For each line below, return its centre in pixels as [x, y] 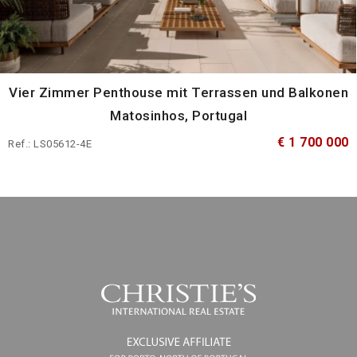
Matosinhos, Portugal [178, 116]
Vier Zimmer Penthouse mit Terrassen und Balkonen [178, 93]
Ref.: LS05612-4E [50, 144]
